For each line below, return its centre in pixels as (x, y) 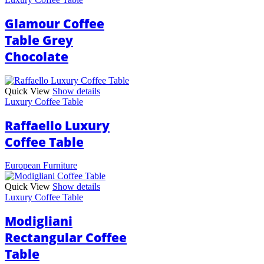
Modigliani (39, 221)
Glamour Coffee (55, 24)
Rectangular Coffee (66, 238)
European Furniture (41, 166)
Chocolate (37, 57)
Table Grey (39, 40)
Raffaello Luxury (57, 125)
